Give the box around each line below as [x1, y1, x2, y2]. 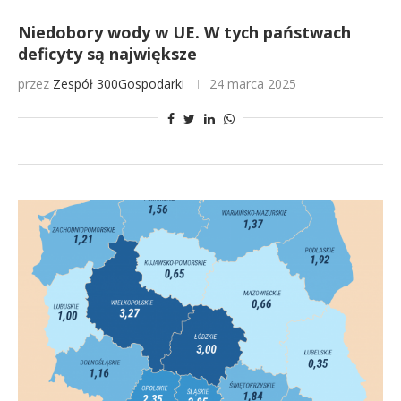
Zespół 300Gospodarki [53, 75, 184, 92]
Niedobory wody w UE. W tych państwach [18, 21, 351, 43]
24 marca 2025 [209, 75, 296, 92]
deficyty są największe [18, 43, 197, 64]
